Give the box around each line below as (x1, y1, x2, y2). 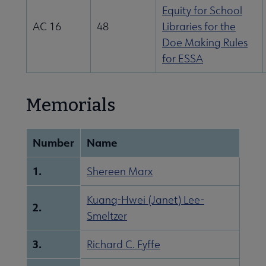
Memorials (26, 94, 115, 116)
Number (33, 135, 74, 150)
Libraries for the (162, 20, 236, 34)
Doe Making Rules (162, 36, 248, 50)
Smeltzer (87, 209, 127, 223)
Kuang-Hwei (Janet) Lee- (87, 193, 204, 207)
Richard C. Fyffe (87, 237, 160, 252)
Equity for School (162, 4, 242, 18)
